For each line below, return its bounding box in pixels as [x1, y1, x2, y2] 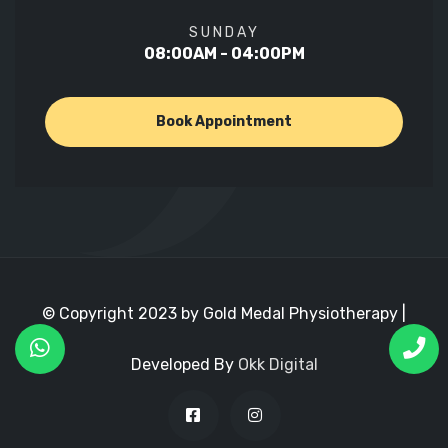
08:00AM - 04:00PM [143, 43, 305, 63]
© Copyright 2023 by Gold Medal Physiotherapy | [42, 303, 406, 323]
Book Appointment [156, 112, 292, 130]
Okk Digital [237, 354, 318, 374]
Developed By [130, 354, 238, 374]
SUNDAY [188, 23, 260, 41]
